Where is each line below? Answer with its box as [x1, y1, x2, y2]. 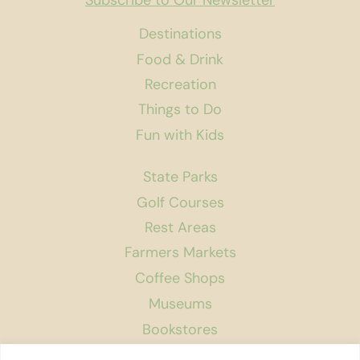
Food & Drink [137, 49, 223, 69]
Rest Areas [144, 218, 216, 238]
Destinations [138, 24, 222, 44]
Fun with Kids [136, 125, 224, 145]
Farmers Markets [124, 243, 236, 263]
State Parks [142, 167, 218, 187]
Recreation [144, 75, 216, 95]
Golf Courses [136, 192, 224, 212]
